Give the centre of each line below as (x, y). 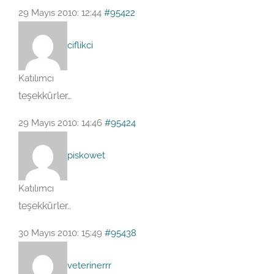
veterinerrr (89, 265)
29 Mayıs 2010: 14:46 (60, 123)
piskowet (86, 155)
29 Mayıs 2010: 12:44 (60, 13)
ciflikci (80, 45)
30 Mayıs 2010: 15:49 (60, 233)
